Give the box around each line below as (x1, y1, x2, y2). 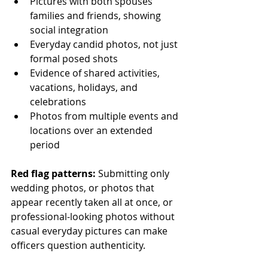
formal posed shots (30, 51, 118, 65)
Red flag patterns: (11, 166, 96, 180)
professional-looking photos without (11, 209, 177, 223)
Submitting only (96, 166, 172, 180)
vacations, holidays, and (30, 80, 140, 94)
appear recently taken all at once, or (11, 195, 175, 209)
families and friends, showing (30, 8, 163, 22)
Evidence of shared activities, (30, 66, 162, 80)
